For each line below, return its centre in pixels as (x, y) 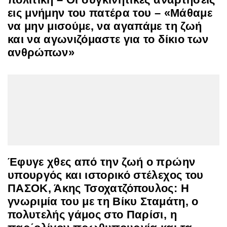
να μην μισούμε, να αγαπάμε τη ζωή (105, 26)
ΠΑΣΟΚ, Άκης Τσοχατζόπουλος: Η (98, 188)
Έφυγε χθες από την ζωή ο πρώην (102, 162)
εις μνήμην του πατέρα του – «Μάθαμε (110, 13)
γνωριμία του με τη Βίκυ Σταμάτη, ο (103, 201)
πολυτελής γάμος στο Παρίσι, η (92, 214)
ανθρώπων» (41, 52)
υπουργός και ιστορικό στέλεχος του (106, 175)
